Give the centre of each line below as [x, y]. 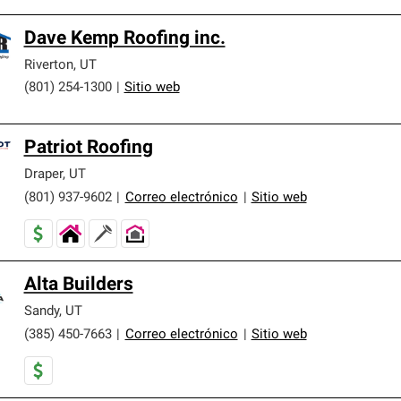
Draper [43, 175]
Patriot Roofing [88, 148]
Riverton [48, 65]
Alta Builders [78, 285]
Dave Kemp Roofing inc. [124, 38]
